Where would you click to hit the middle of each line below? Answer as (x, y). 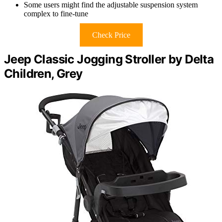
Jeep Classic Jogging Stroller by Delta (109, 59)
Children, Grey (43, 73)
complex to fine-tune (56, 13)
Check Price (111, 35)
